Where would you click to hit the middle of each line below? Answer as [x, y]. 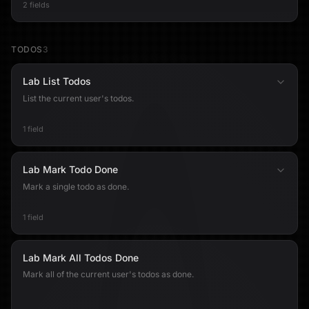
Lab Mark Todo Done [70, 169]
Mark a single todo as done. [76, 187]
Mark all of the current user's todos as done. [108, 274]
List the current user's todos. [78, 98]
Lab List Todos [57, 81]
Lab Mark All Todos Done [81, 258]
